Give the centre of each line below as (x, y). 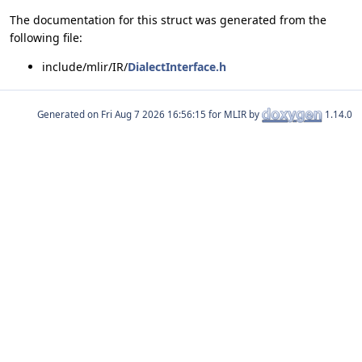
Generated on (69, 114)
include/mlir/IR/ (85, 67)
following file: (46, 38)
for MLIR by (234, 114)
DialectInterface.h (177, 67)
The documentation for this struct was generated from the (168, 20)
